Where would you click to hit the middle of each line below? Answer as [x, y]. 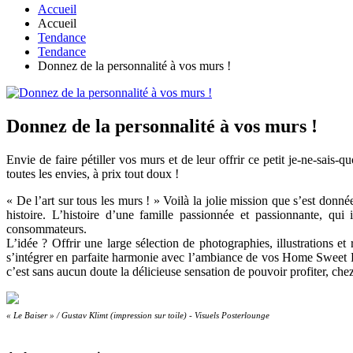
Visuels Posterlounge [232, 316]
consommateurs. [46, 229]
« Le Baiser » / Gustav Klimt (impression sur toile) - [100, 316]
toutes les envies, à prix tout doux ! [93, 174]
